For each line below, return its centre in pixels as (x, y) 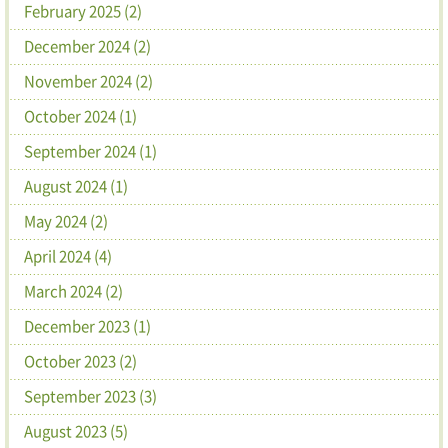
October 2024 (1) (80, 115)
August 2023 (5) (76, 430)
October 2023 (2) (80, 360)
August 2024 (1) (76, 185)
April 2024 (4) (68, 255)
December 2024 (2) (87, 45)
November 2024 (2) (88, 80)
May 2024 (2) (66, 220)
